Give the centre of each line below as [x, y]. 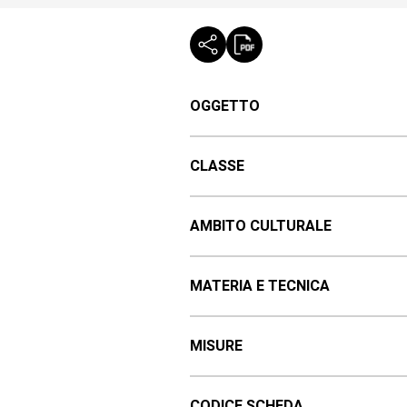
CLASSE [217, 167]
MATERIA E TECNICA [259, 287]
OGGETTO [224, 107]
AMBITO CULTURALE [260, 227]
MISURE [216, 347]
